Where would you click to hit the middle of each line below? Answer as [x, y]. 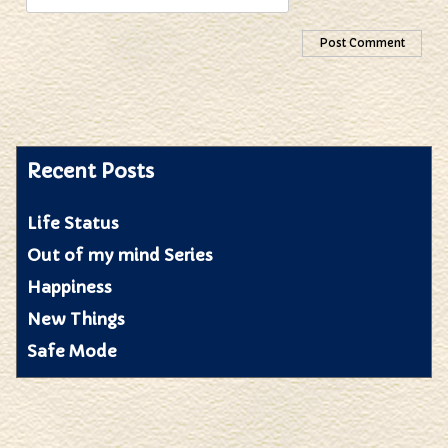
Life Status [73, 223]
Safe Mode [72, 351]
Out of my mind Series [120, 255]
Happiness [70, 287]
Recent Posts [91, 170]
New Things [76, 319]
